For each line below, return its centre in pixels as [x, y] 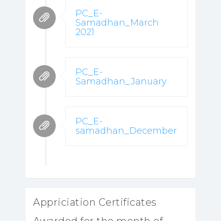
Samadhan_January [121, 81]
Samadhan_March [117, 22]
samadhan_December [126, 130]
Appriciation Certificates [95, 202]
